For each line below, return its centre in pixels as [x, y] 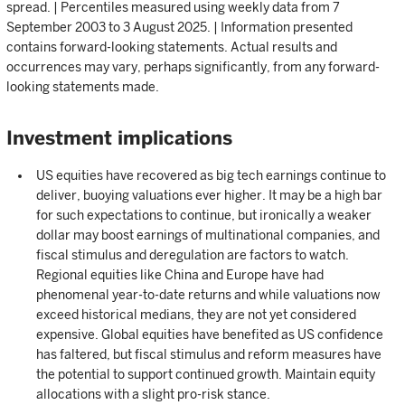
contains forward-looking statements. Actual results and [172, 47]
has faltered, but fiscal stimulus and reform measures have [209, 355]
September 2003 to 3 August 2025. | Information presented [179, 28]
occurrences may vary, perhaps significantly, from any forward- [193, 67]
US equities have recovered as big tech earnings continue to [211, 176]
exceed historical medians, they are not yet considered [196, 315]
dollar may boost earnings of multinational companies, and [208, 235]
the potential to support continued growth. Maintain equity [206, 375]
